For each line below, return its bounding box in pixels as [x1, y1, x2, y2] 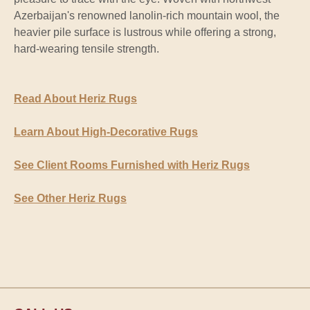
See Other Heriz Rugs [14, 192, 127, 205]
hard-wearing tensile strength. [14, 43, 159, 55]
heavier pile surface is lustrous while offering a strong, [14, 26, 276, 39]
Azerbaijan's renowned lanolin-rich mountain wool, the [14, 10, 280, 22]
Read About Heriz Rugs [14, 93, 137, 105]
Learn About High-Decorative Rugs [14, 126, 198, 138]
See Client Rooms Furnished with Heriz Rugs [14, 159, 250, 172]
